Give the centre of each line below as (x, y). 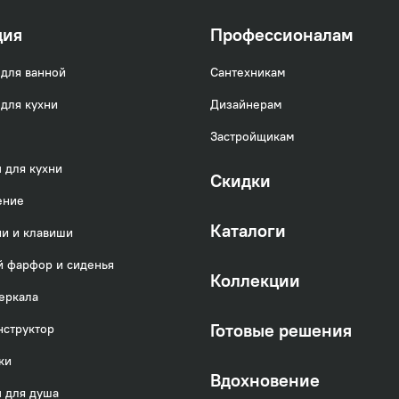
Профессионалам (281, 35)
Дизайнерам (246, 105)
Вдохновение (265, 380)
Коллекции (255, 281)
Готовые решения (281, 330)
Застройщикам (252, 137)
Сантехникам (248, 73)
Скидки (240, 181)
